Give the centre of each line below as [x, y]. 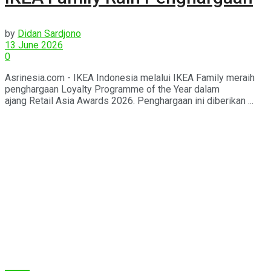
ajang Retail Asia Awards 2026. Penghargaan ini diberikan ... [129, 100]
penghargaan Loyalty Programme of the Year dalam [112, 89]
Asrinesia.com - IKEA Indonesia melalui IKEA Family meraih [130, 77]
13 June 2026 [34, 45]
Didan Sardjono [49, 33]
